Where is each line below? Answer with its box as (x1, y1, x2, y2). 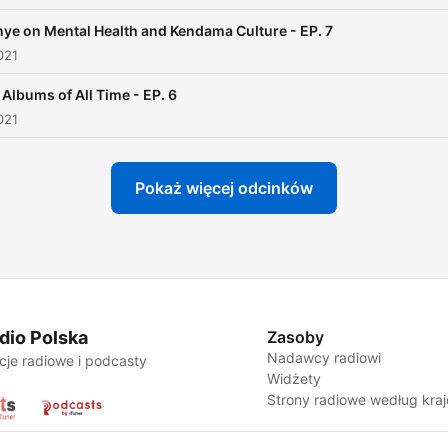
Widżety (267, 369, 322, 387)
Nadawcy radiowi (267, 348, 382, 366)
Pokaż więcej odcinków (135, 177, 313, 198)
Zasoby (267, 326, 325, 347)
